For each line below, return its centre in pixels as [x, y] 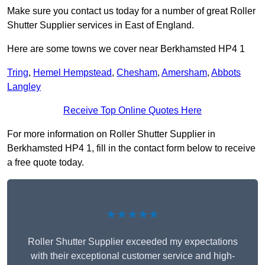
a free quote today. [46, 163]
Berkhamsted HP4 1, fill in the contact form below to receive [131, 148]
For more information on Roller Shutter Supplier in [111, 134]
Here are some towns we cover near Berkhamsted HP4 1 [126, 49]
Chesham [137, 73]
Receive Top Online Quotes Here [132, 111]
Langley [24, 87]
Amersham [184, 73]
